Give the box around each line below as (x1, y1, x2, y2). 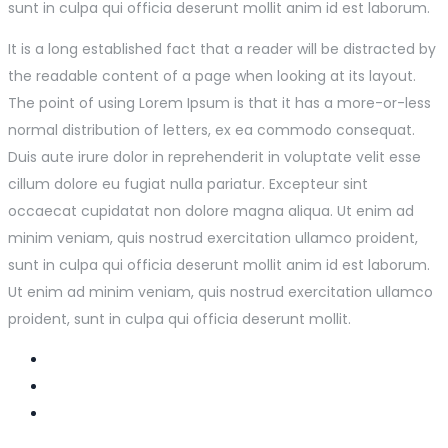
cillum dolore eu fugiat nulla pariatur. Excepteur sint (8, 174, 368, 195)
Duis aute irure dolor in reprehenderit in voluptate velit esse (8, 147, 421, 168)
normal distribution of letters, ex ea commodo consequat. (8, 120, 415, 141)
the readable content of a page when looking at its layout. (8, 66, 416, 87)
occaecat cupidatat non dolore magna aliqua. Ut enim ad (8, 201, 414, 222)
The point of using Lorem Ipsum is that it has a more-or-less (8, 93, 431, 114)
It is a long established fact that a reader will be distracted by (8, 39, 436, 60)
